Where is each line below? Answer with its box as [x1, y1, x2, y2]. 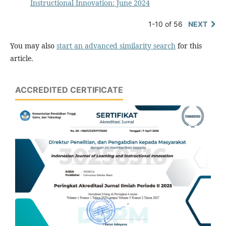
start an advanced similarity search [56, 41, 176, 51]
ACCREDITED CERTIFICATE [15, 85, 123, 95]
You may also [10, 41, 56, 51]
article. [10, 53, 33, 64]
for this [176, 41, 202, 51]
